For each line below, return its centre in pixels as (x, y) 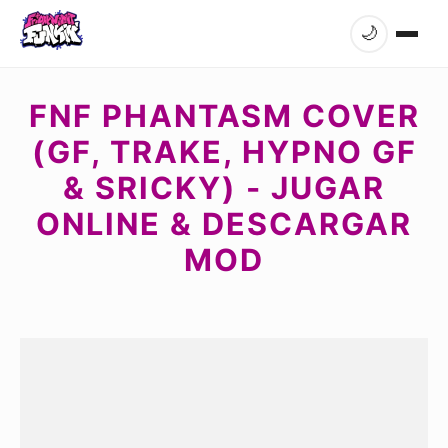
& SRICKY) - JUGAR (224, 187)
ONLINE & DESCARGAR (224, 223)
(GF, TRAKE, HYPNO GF (224, 151)
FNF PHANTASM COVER (224, 115)
